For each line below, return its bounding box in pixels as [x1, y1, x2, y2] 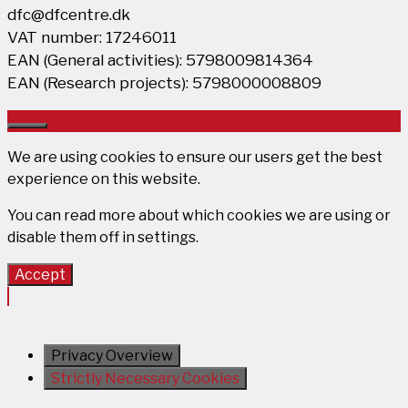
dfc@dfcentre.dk [7, 5, 130, 24]
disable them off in [7, 228, 138, 246]
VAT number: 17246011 [7, 27, 177, 46]
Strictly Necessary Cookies [51, 369, 240, 387]
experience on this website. [7, 169, 200, 188]
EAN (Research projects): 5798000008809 [7, 73, 321, 92]
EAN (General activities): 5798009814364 [7, 50, 313, 69]
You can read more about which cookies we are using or [7, 206, 391, 224]
